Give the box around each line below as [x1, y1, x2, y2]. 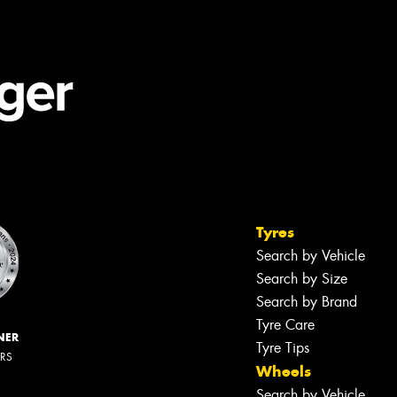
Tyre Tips [256, 338, 309, 357]
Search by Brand [256, 292, 357, 311]
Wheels [256, 361, 311, 381]
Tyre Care [256, 315, 315, 334]
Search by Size [256, 269, 347, 288]
